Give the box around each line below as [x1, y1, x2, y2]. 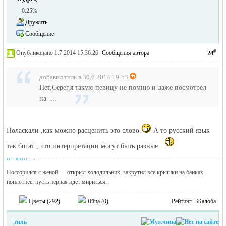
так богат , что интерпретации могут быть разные [7, 142, 160, 150]
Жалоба [196, 198, 216, 205]
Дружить [25, 19, 48, 26]
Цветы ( [27, 198, 49, 205]
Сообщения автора [102, 49, 150, 56]
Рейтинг [172, 198, 192, 205]
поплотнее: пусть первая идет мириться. [7, 178, 107, 185]
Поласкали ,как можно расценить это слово [7, 127, 142, 134]
